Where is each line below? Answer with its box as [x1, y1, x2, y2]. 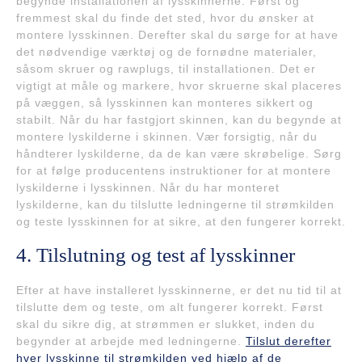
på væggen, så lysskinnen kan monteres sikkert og [16, 95, 314, 109]
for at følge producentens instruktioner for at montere [16, 163, 331, 177]
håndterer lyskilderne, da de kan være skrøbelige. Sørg [16, 146, 342, 160]
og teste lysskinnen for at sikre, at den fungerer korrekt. [16, 214, 346, 228]
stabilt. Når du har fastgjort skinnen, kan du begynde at [16, 112, 342, 126]
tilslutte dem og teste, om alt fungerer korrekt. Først [16, 300, 323, 314]
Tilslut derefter [246, 334, 331, 347]
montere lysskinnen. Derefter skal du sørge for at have [16, 27, 339, 41]
